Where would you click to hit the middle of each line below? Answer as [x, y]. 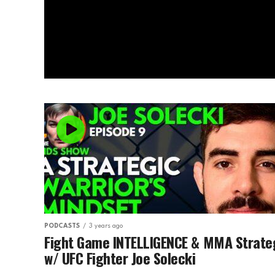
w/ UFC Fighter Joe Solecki [120, 258]
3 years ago [106, 226]
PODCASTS [62, 226]
